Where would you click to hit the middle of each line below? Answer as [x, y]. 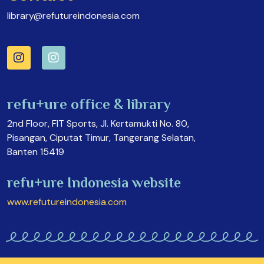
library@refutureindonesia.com [73, 16]
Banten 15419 [36, 152]
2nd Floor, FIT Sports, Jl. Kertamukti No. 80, [98, 123]
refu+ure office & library [89, 106]
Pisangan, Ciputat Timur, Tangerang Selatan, [101, 138]
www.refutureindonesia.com [67, 202]
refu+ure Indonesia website [94, 184]
